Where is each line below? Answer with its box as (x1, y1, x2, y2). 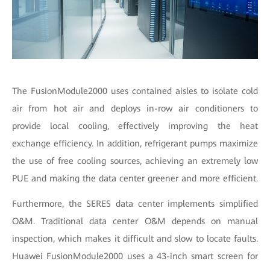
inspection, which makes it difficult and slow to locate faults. (12, 233, 258, 244)
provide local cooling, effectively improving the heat (12, 121, 258, 131)
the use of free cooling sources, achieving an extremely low (12, 155, 258, 166)
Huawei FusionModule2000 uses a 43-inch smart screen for (12, 251, 258, 262)
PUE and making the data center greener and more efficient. (12, 173, 258, 184)
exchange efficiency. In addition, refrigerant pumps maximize (12, 138, 258, 149)
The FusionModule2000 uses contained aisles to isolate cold (12, 86, 258, 96)
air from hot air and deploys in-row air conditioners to (12, 103, 258, 114)
